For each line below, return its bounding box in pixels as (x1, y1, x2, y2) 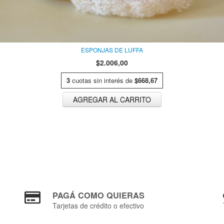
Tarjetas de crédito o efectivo (52, 200, 144, 210)
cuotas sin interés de (72, 75, 134, 85)
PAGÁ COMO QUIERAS (52, 189, 145, 201)
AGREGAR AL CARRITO (73, 94, 151, 104)
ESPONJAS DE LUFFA (81, 45, 143, 54)
